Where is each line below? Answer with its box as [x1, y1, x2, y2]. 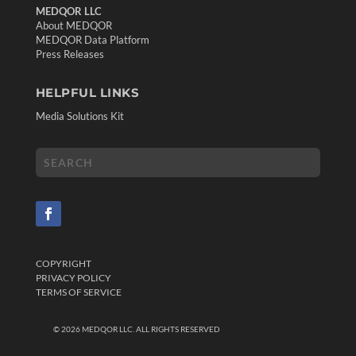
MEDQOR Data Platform [35, 33, 149, 46]
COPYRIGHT [35, 257, 91, 269]
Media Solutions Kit [35, 109, 124, 122]
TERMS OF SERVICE [35, 285, 122, 298]
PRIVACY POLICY [35, 271, 111, 284]
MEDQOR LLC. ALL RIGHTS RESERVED [80, 323, 221, 334]
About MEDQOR [35, 18, 112, 32]
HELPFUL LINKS [35, 84, 140, 100]
